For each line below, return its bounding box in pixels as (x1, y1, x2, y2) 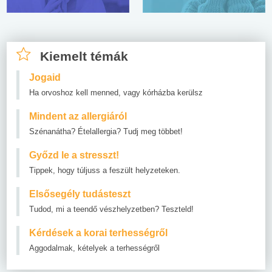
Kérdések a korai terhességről (29, 227, 168, 238)
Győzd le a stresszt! (29, 149, 119, 160)
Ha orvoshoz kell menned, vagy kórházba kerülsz (29, 87, 203, 97)
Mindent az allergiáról (29, 110, 127, 121)
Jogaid (29, 72, 61, 83)
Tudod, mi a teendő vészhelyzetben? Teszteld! (29, 204, 194, 214)
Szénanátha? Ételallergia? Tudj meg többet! (29, 126, 183, 136)
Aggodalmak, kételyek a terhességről (29, 243, 160, 253)
